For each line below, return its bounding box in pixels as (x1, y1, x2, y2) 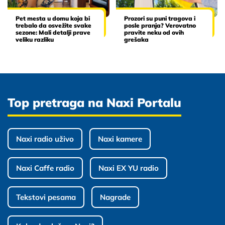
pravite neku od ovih (124, 28, 184, 36)
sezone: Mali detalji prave (16, 28, 90, 36)
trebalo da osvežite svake (16, 21, 91, 29)
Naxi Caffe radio (16, 163, 74, 173)
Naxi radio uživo (16, 134, 74, 144)
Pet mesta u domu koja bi (16, 14, 90, 22)
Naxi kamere (98, 134, 142, 144)
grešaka (124, 35, 149, 43)
